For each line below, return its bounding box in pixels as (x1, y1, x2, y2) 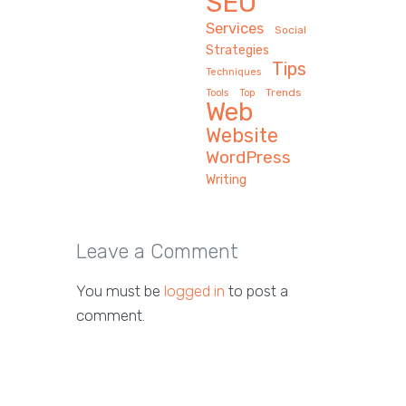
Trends (266, 85, 303, 99)
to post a (225, 281, 288, 300)
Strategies (206, 42, 270, 58)
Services (206, 19, 265, 37)
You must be (76, 281, 164, 300)
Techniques (206, 65, 262, 78)
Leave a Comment (76, 238, 238, 264)
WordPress (206, 146, 292, 168)
